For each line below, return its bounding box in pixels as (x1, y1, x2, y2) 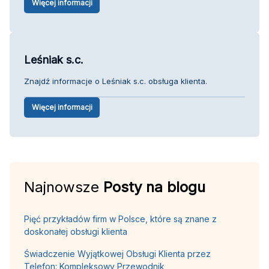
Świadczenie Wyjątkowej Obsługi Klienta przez (24, 248, 211, 259)
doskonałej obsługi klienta (24, 226, 127, 237)
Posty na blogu (103, 178, 205, 196)
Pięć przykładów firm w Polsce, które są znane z (24, 213, 217, 224)
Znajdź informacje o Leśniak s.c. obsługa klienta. (24, 76, 207, 86)
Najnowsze (24, 178, 103, 196)
